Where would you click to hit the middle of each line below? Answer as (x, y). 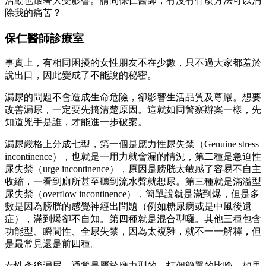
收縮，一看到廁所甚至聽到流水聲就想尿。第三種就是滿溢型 (133, 182)
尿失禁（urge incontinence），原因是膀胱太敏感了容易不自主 (133, 169)
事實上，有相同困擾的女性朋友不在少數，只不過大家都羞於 (133, 63)
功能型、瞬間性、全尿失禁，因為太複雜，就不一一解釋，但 (133, 232)
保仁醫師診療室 (44, 38)
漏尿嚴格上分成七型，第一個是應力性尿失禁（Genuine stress (132, 144)
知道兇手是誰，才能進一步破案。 (76, 122)
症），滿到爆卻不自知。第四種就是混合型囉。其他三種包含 (133, 219)
